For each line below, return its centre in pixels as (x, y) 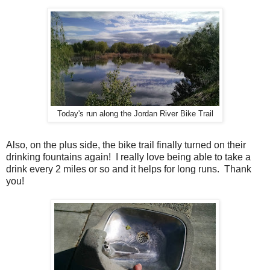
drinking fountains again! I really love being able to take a (128, 157)
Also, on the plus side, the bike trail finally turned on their (126, 145)
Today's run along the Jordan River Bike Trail (135, 114)
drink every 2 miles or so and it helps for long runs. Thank (129, 169)
